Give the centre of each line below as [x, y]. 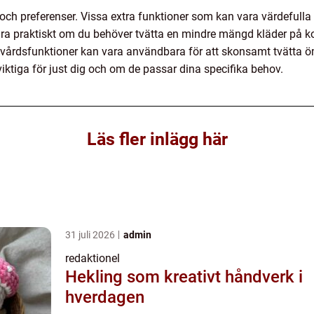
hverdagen [105, 297]
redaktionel [93, 258]
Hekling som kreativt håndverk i [184, 277]
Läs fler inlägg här [157, 139]
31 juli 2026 [91, 234]
